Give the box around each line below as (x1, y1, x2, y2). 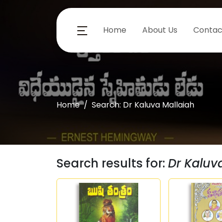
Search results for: (56, 155, 168, 171)
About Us (142, 24, 177, 36)
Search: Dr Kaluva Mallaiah (92, 99, 194, 111)
